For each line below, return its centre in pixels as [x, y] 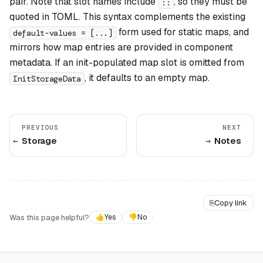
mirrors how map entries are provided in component [121, 48]
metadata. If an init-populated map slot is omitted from [127, 63]
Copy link [231, 203]
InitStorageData [47, 78]
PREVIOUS [41, 128]
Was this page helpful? [49, 217]
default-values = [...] [63, 33]
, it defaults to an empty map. [147, 78]
